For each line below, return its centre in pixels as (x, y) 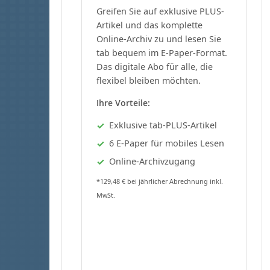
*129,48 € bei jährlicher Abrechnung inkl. (160, 181)
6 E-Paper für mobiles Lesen (167, 143)
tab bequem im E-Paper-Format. (162, 52)
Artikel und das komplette (149, 25)
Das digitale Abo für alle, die (155, 66)
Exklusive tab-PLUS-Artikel (163, 125)
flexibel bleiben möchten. (149, 80)
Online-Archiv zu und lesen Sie (159, 39)
